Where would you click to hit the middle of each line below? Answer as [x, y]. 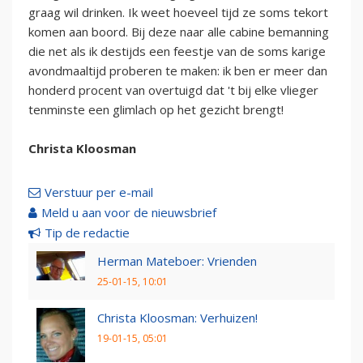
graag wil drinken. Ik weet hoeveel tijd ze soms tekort [178, 13]
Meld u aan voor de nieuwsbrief [129, 213]
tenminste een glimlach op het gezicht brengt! [156, 110]
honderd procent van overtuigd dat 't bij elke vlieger [173, 90]
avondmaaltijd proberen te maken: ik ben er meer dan [178, 71]
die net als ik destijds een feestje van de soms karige [177, 51]
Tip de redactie [87, 233]
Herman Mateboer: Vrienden [177, 261]
